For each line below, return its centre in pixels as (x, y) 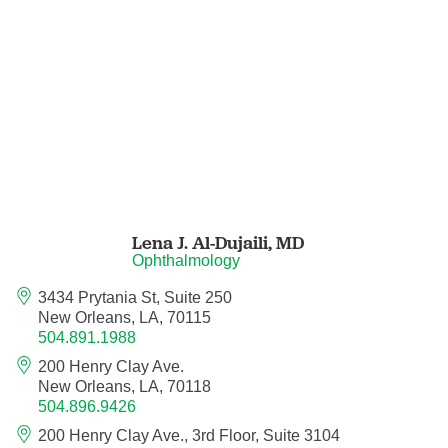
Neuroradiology (128, 346)
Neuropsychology (137, 295)
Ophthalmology (186, 260)
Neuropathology (130, 243)
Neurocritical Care (137, 35)
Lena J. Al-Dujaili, (204, 242)
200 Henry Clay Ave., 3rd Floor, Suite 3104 (189, 435)
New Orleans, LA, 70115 (125, 316)
